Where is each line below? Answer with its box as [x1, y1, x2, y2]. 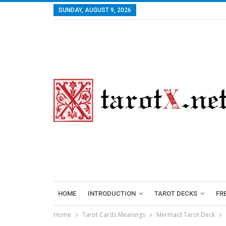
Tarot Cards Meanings [82, 210, 145, 219]
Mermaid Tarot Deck [156, 210, 215, 219]
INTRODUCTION [88, 190, 136, 197]
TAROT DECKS [154, 190, 197, 197]
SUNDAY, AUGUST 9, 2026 [59, 7, 131, 14]
